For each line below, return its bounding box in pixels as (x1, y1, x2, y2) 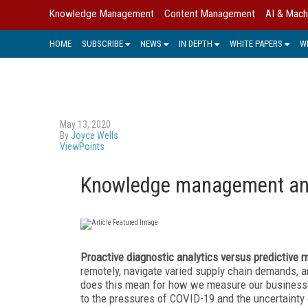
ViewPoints (60, 140, 104, 152)
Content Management (164, 8, 255, 20)
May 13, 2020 (60, 118, 111, 130)
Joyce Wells (71, 129, 118, 141)
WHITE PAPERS (230, 38, 283, 49)
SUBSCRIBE (82, 38, 123, 49)
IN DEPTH (179, 38, 212, 49)
